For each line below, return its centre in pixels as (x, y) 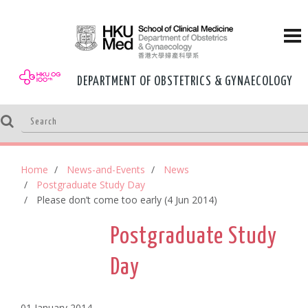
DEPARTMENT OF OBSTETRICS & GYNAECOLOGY (185, 81)
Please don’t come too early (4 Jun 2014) (127, 199)
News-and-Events (106, 169)
